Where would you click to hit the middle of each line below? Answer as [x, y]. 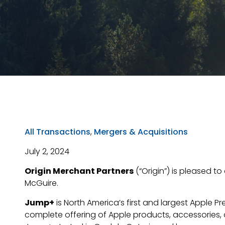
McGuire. [42, 183]
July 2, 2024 [47, 151]
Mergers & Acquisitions [141, 132]
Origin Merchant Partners [79, 171]
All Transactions [57, 132]
